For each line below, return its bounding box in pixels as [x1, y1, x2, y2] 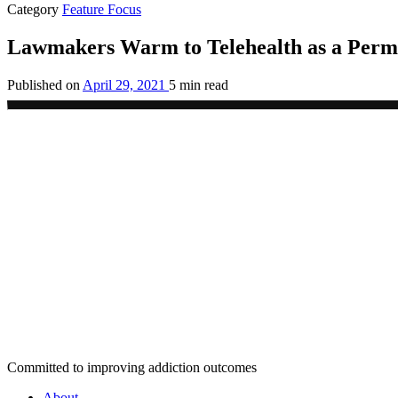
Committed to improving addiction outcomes [7, 359, 257, 375]
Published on [7, 76, 80, 92]
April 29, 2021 [83, 76, 165, 92]
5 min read [169, 76, 228, 92]
